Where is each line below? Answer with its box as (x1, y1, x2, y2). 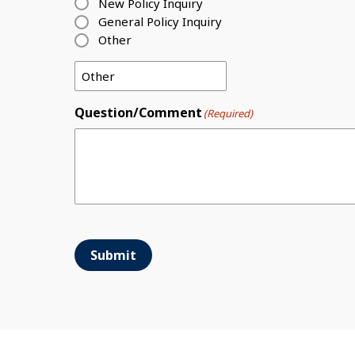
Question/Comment (74, 104, 202, 122)
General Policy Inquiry (98, 13, 222, 30)
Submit (90, 246, 136, 265)
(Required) (204, 106, 253, 121)
